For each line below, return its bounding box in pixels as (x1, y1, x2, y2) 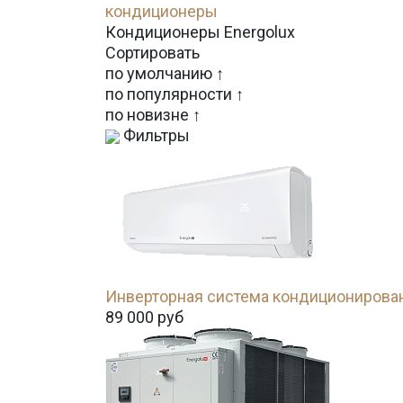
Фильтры (120, 126, 190, 145)
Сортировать (105, 43, 200, 62)
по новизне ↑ (105, 105, 201, 124)
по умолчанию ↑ (105, 64, 224, 83)
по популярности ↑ (105, 85, 244, 103)
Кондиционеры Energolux (105, 22, 295, 41)
